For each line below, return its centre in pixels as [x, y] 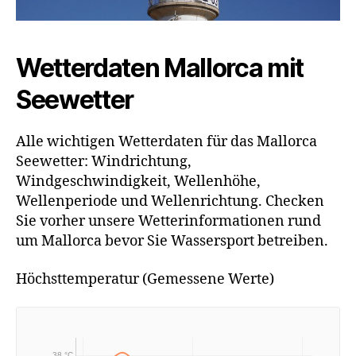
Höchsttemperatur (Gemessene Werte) [145, 279]
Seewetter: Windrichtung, [104, 162]
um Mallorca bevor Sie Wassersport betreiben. [172, 242]
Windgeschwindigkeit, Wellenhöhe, [138, 182]
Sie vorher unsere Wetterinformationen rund [168, 222]
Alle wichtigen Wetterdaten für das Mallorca [166, 142]
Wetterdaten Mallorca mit [160, 68]
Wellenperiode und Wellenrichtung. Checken [170, 202]
